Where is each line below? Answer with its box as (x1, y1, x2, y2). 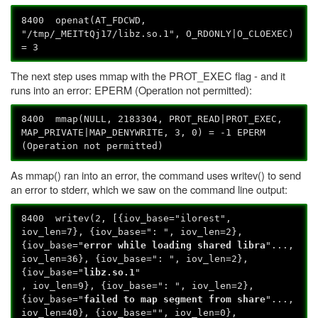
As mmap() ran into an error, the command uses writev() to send (11, 167, 301, 182)
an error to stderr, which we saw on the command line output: (11, 181, 287, 197)
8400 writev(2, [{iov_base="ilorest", (21, 212, 232, 224)
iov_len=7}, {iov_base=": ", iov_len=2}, (21, 226, 243, 237)
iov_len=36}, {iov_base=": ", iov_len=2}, (21, 253, 249, 264)
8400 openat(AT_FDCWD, (21, 14, 147, 26)
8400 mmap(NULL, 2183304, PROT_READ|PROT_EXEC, (21, 114, 283, 125)
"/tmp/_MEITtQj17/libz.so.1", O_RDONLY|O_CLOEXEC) (21, 28, 295, 39)
